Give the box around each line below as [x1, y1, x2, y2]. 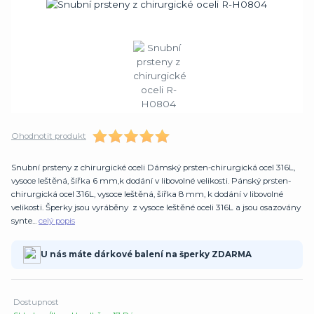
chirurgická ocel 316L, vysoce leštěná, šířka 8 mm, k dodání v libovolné [11, 189, 283, 200]
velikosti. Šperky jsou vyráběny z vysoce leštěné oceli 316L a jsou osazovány [11, 203, 301, 213]
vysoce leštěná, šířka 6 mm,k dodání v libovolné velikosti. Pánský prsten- [11, 176, 291, 186]
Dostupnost [13, 297, 60, 308]
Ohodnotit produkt [11, 131, 86, 142]
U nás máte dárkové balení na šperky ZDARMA [40, 250, 252, 260]
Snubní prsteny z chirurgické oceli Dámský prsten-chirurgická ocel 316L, [11, 163, 295, 173]
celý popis [39, 216, 75, 226]
